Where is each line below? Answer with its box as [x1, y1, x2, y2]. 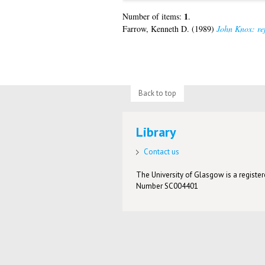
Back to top [138, 88, 176, 98]
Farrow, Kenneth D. [122, 23, 189, 35]
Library [136, 124, 177, 141]
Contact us [144, 147, 180, 157]
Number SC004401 [136, 181, 199, 192]
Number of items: [122, 11, 184, 22]
